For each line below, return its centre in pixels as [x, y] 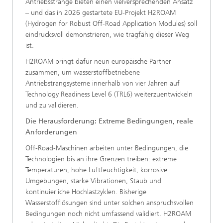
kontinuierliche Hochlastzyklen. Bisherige [86, 192]
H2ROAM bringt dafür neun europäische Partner [98, 61]
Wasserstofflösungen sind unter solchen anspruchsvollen [110, 203]
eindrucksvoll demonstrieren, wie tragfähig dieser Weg [107, 35]
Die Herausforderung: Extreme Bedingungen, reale [109, 121]
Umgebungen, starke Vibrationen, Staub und [93, 181]
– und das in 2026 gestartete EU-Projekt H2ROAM [101, 13]
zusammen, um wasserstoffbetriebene [83, 72]
